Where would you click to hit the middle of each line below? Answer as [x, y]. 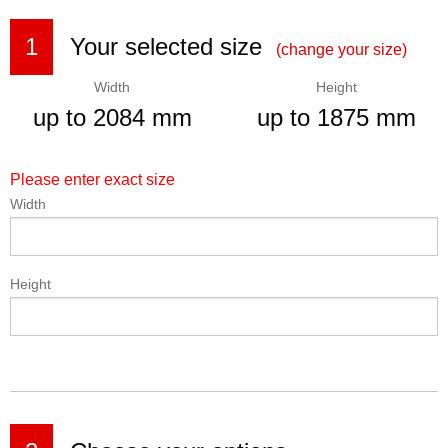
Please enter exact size [92, 179]
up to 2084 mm [112, 117]
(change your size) [341, 49]
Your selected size [169, 46]
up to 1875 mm [336, 117]
